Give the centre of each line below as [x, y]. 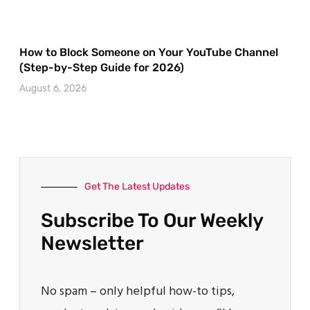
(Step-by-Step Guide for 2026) [102, 68]
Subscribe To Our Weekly [152, 221]
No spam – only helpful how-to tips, [138, 292]
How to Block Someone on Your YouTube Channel [149, 53]
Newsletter [92, 244]
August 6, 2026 [53, 89]
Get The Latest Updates [137, 187]
